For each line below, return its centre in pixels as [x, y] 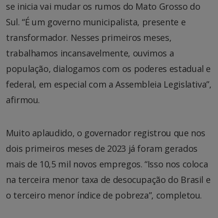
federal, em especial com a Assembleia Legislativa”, [109, 84]
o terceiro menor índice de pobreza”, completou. [104, 195]
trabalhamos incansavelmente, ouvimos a [90, 53]
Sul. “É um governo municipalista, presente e [96, 22]
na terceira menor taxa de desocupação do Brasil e [108, 179]
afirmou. [23, 100]
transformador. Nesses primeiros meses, [89, 37]
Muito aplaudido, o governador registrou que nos [106, 133]
